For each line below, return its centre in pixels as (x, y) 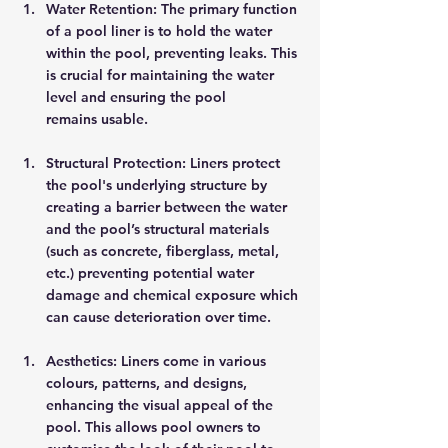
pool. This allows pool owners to (155, 427)
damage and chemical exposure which (174, 295)
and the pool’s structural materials (159, 229)
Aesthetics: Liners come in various (158, 361)
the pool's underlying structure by (158, 185)
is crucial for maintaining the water (162, 75)
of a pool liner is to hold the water (161, 31)
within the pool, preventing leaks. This (173, 53)
